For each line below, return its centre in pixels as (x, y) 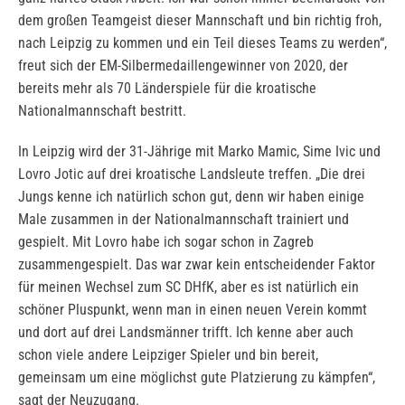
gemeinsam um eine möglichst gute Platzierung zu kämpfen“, (197, 378)
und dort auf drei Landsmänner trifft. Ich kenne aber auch (186, 333)
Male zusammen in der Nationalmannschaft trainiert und (184, 220)
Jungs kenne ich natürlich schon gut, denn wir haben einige (191, 197)
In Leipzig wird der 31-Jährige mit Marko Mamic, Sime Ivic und (199, 152)
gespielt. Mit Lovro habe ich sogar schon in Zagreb (166, 242)
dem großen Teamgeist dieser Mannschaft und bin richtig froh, (200, 21)
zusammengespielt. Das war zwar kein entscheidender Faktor (197, 265)
